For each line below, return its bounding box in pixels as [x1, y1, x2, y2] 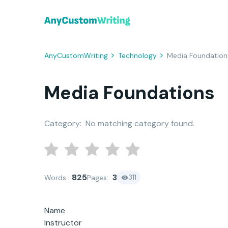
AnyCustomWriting [44, 51, 108, 60]
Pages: [87, 173, 110, 182]
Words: [44, 173, 70, 182]
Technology [118, 51, 157, 60]
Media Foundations [44, 81, 215, 105]
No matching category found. [85, 118, 194, 129]
